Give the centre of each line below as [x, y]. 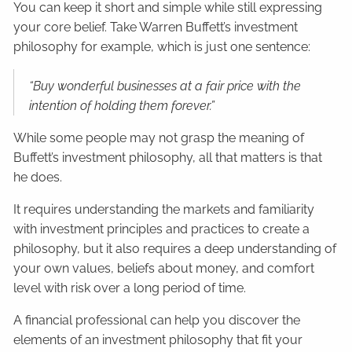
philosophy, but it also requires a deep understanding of [175, 249]
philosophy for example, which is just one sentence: [164, 47]
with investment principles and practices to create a [162, 229]
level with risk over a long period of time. [130, 288]
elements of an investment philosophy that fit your [158, 340]
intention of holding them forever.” [122, 106]
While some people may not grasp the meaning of [159, 138]
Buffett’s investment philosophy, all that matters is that [168, 158]
